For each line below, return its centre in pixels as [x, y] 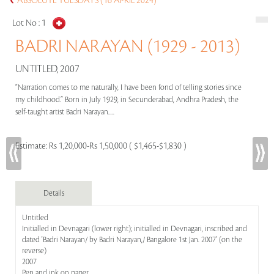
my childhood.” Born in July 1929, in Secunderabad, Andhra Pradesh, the [127, 100]
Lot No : [27, 23]
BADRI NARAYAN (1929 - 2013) [128, 46]
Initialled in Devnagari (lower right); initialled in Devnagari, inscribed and [135, 229]
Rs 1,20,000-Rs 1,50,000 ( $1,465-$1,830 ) [118, 146]
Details [54, 193]
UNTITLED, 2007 [47, 69]
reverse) [34, 251]
